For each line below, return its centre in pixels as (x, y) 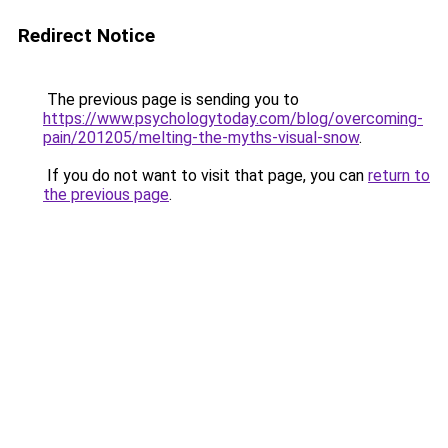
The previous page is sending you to (171, 99)
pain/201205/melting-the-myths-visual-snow (201, 137)
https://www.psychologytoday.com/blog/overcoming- (233, 118)
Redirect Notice (86, 35)
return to (399, 175)
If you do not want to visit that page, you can (205, 175)
